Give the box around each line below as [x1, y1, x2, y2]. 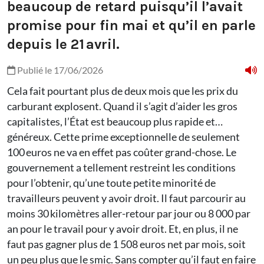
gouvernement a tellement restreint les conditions [7, 161, 236, 174]
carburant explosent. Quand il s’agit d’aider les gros [7, 100, 237, 113]
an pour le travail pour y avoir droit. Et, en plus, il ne [7, 222, 238, 236]
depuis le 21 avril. [7, 36, 120, 53]
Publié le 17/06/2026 [15, 64, 103, 76]
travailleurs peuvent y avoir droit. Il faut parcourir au [7, 192, 246, 205]
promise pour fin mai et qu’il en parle [7, 17, 256, 34]
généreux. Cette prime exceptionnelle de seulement [7, 130, 240, 144]
